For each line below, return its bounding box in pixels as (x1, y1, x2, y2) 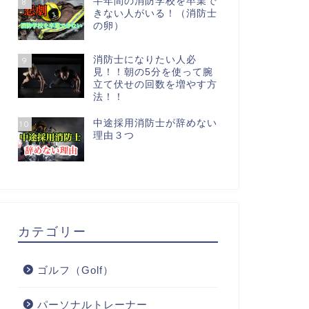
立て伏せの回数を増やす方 (92, 79, 217, 90)
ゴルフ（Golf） (37, 263, 114, 276)
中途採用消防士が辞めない (92, 117, 217, 128)
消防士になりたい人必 (92, 54, 197, 65)
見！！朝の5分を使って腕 (92, 66, 213, 77)
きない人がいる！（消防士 (92, 8, 217, 19)
